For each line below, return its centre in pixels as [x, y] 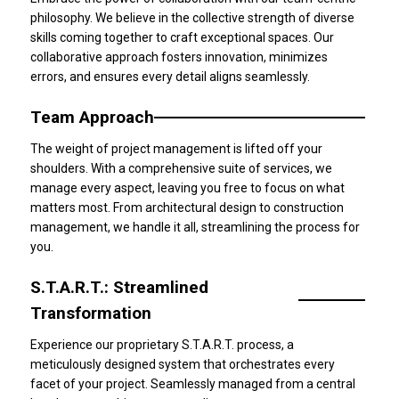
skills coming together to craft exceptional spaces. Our [182, 37]
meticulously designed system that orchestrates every [183, 364]
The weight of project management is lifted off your [176, 149]
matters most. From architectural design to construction [187, 208]
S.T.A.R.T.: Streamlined [119, 287]
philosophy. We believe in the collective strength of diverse [192, 18]
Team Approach [92, 117]
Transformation [91, 313]
